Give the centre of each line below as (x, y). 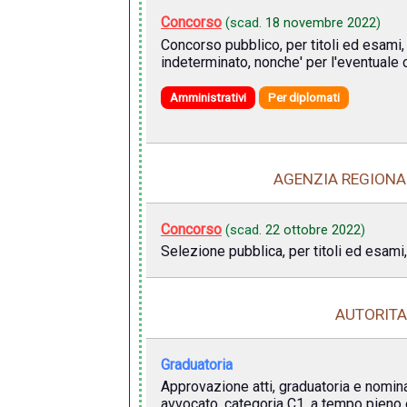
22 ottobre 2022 (313, 229)
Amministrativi (208, 97)
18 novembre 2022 (320, 23)
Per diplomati (303, 97)
